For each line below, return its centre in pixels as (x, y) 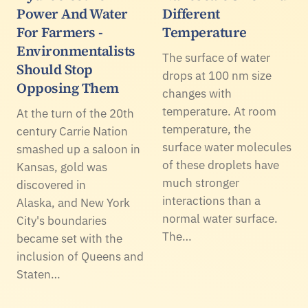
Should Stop (55, 69)
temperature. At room (219, 111)
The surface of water (216, 57)
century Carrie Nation (72, 131)
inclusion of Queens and (80, 256)
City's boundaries (62, 220)
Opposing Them (68, 88)
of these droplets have (221, 165)
